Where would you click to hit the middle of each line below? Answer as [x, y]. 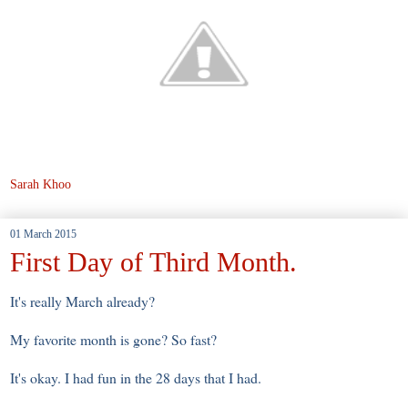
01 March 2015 [43, 234]
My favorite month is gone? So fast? [113, 339]
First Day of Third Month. [153, 261]
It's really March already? [82, 301]
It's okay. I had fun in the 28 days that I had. [138, 377]
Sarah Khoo [41, 184]
